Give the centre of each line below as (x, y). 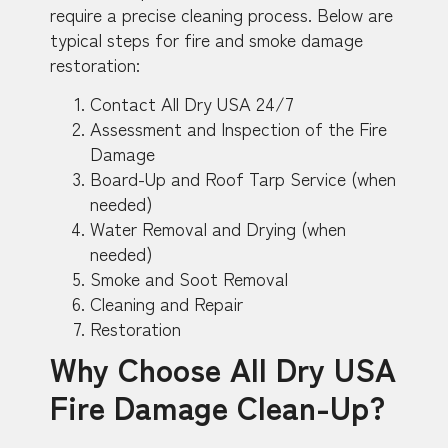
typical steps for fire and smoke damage (206, 39)
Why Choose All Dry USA (223, 368)
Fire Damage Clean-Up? (217, 406)
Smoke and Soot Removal (189, 278)
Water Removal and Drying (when (218, 228)
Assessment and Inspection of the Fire (238, 128)
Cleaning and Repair (166, 303)
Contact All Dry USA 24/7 (192, 103)
